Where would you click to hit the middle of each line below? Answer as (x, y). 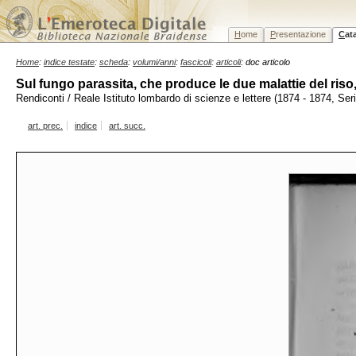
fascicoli (196, 62)
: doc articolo (265, 62)
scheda (114, 62)
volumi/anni (154, 62)
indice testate (69, 62)
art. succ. (127, 126)
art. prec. (45, 126)
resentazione (301, 34)
